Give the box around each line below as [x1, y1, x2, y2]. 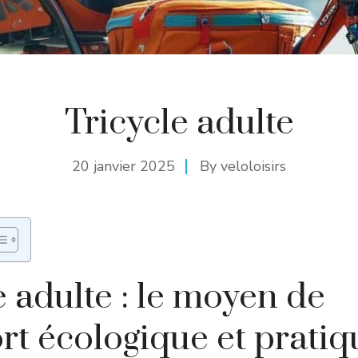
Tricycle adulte [64, 101, 294, 145]
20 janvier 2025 [72, 157, 175, 176]
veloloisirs [221, 157, 286, 176]
